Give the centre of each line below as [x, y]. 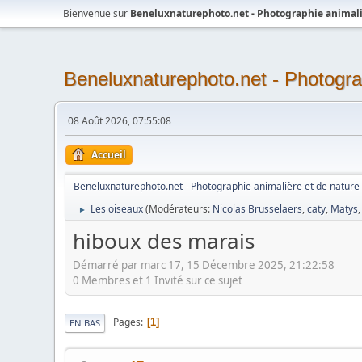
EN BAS [85, 322]
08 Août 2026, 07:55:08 [120, 121]
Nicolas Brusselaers [258, 209]
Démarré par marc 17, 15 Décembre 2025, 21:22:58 [204, 265]
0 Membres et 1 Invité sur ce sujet [158, 280]
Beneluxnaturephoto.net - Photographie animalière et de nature [217, 186]
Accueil [109, 155]
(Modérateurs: [179, 209]
